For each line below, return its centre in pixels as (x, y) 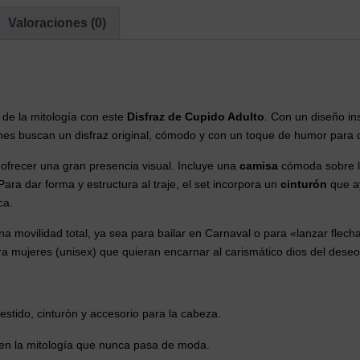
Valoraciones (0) (57, 23)
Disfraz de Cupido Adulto (196, 117)
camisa (259, 166)
